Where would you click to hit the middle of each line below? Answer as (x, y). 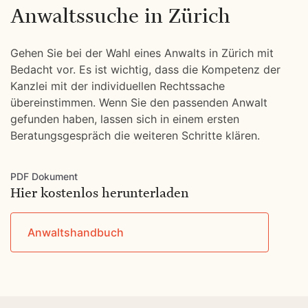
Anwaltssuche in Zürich (120, 15)
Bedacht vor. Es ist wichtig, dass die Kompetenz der (145, 69)
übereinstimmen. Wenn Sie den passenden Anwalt (139, 102)
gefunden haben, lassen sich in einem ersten (125, 119)
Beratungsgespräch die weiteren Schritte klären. (135, 135)
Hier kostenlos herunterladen (100, 193)
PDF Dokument (44, 176)
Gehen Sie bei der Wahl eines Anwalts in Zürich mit (142, 53)
